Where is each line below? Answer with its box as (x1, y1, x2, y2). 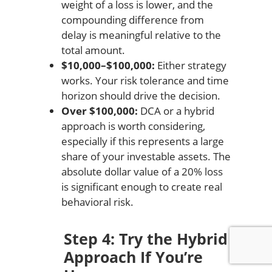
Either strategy (154, 58, 226, 72)
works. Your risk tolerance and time (61, 73, 229, 87)
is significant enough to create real (61, 179, 222, 194)
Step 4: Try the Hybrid (63, 228, 228, 249)
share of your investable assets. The (61, 149, 231, 163)
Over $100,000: (61, 103, 138, 118)
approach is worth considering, (61, 118, 205, 133)
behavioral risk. (61, 194, 134, 209)
